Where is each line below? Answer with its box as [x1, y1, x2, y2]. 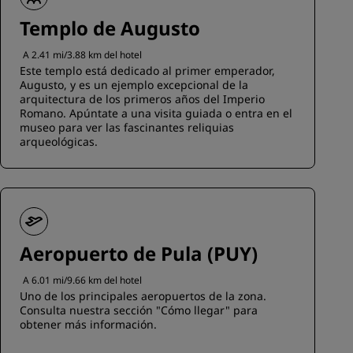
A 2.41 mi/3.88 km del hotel [23, 48, 142, 61]
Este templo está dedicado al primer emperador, [20, 63, 275, 78]
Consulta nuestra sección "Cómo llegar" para [20, 303, 258, 318]
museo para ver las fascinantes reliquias [20, 120, 234, 135]
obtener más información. [20, 317, 157, 332]
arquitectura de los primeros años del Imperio [20, 91, 265, 106]
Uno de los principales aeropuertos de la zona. [20, 288, 266, 303]
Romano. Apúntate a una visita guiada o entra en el [20, 106, 292, 121]
